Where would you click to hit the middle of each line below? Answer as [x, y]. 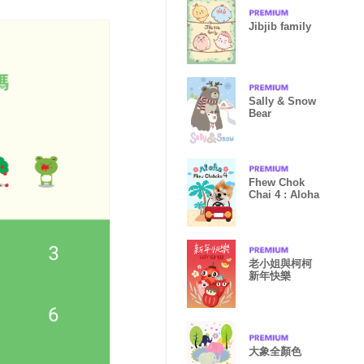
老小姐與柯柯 [280, 264]
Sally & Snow [282, 101]
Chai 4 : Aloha [284, 195]
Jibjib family [280, 26]
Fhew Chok [277, 182]
